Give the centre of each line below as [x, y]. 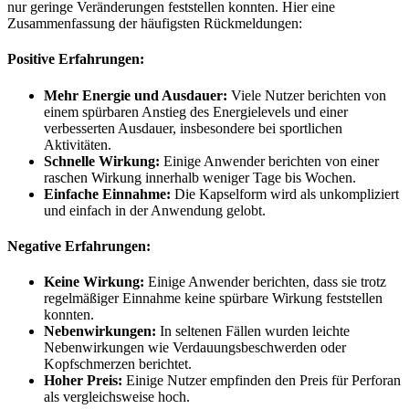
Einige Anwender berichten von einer [269, 161]
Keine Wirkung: [94, 282]
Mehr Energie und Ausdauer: [136, 95]
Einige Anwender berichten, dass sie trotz [265, 282]
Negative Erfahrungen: [79, 246]
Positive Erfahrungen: [76, 59]
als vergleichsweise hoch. [117, 397]
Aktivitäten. [78, 144]
